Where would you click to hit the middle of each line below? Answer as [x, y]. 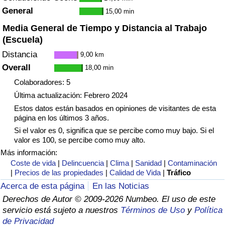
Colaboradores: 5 [42, 82]
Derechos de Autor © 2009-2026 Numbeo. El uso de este [109, 199]
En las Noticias [121, 186]
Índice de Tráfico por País [58, 87]
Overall [16, 67]
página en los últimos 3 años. [61, 118]
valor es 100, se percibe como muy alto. [79, 140]
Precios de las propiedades [59, 173]
